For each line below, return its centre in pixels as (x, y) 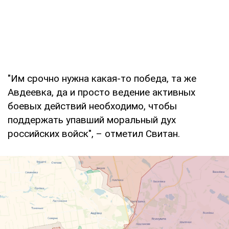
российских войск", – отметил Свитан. (94, 133)
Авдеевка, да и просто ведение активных (101, 92)
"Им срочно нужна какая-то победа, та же (102, 78)
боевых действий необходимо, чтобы (92, 106)
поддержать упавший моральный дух (92, 120)
